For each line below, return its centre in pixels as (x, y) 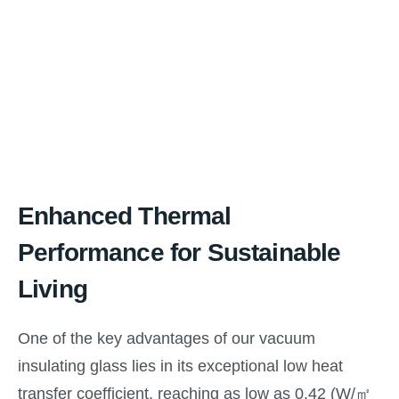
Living (53, 289)
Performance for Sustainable (179, 253)
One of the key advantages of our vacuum (167, 339)
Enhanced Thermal (125, 216)
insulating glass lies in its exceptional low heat (180, 366)
